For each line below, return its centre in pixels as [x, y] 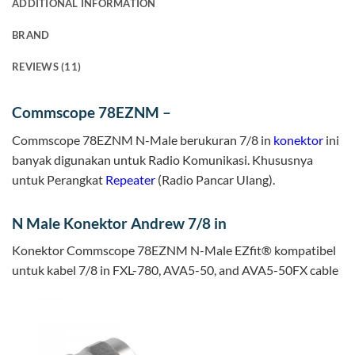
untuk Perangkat [59, 179]
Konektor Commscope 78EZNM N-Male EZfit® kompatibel [174, 250]
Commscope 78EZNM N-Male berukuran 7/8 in [143, 139]
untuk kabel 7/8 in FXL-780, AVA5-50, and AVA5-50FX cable [175, 270]
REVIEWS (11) [47, 67]
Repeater [130, 179]
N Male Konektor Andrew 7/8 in [119, 223]
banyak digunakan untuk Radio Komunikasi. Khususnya [162, 159]
